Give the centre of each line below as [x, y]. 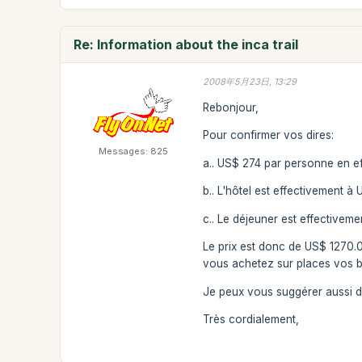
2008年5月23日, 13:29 [250, 82]
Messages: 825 [134, 151]
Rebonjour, [231, 107]
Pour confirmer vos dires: [269, 135]
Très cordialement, [251, 319]
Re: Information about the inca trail [186, 44]
